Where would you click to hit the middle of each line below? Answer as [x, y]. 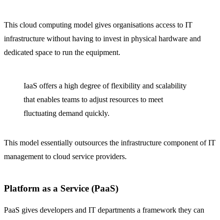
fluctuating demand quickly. [67, 113]
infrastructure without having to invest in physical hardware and [102, 39]
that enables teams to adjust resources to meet [93, 99]
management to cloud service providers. [65, 156]
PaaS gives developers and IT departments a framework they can [104, 210]
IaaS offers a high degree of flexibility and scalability [105, 86]
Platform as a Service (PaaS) [61, 188]
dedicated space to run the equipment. [62, 52]
